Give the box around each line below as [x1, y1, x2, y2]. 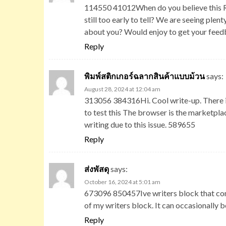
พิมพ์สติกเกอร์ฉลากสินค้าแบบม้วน [84, 71, 205, 81]
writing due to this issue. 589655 [84, 120, 195, 129]
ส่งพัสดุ [84, 164, 109, 174]
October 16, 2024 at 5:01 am [84, 178, 160, 186]
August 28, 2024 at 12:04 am [84, 85, 160, 93]
